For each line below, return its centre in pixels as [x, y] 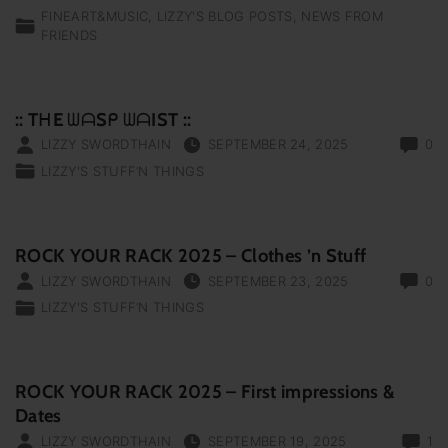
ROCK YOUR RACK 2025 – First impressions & [205, 392]
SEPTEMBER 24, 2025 [278, 144]
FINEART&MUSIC [95, 16]
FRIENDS [69, 35]
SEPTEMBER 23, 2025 [278, 280]
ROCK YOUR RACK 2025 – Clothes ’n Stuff [191, 255]
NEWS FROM [342, 16]
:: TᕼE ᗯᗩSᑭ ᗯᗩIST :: [103, 119]
